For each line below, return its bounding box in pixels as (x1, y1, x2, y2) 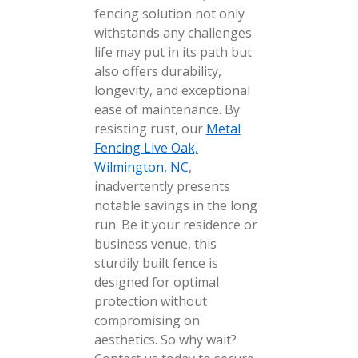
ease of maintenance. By (93, 101, 240, 118)
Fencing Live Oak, (93, 139, 198, 157)
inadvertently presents (93, 177, 230, 195)
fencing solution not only (93, 5, 245, 22)
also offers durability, (93, 62, 221, 80)
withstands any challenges (93, 24, 252, 42)
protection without (93, 292, 207, 310)
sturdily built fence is (93, 254, 218, 272)
